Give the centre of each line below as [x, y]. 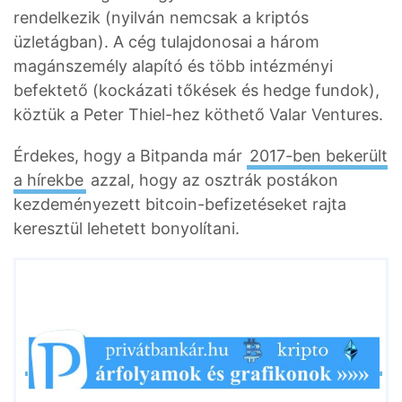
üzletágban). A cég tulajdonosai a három [166, 41]
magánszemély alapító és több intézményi [173, 66]
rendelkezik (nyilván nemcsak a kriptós [161, 17]
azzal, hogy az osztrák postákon [212, 179]
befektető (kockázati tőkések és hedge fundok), [197, 90]
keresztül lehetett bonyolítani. [127, 228]
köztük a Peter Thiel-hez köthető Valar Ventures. [198, 114]
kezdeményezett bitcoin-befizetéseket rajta [180, 204]
